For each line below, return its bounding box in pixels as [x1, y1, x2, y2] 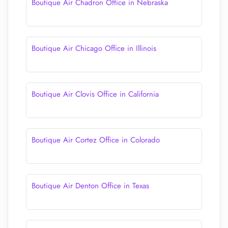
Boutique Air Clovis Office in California [32, 89, 159, 100]
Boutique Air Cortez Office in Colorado [32, 134, 160, 146]
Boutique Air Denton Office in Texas [32, 180, 149, 191]
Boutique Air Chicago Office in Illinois [32, 43, 156, 54]
